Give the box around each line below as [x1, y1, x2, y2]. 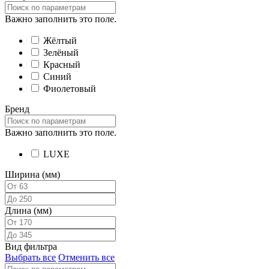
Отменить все [58, 252, 115, 263]
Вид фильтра [5, 241, 57, 252]
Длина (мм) [5, 205, 52, 216]
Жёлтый [43, 35, 77, 46]
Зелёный [43, 47, 79, 58]
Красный [43, 59, 80, 70]
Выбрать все [5, 252, 56, 263]
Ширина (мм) [5, 169, 60, 180]
